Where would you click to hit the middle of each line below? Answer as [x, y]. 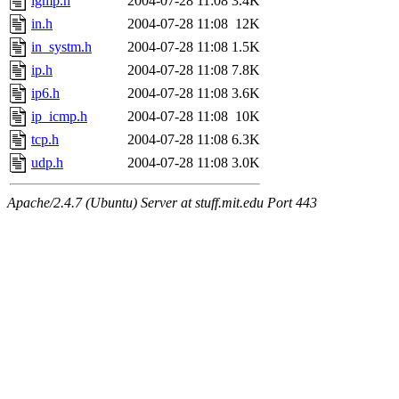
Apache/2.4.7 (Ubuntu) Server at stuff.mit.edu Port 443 [162, 202]
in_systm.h [61, 46]
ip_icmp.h [59, 116]
